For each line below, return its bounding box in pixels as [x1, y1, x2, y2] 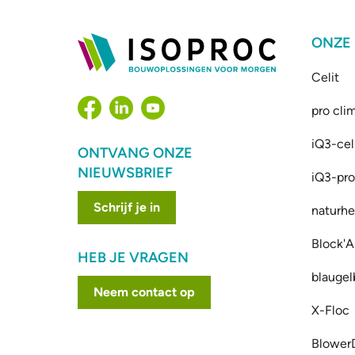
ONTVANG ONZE [78, 143, 193, 162]
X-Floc [311, 303, 349, 319]
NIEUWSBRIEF [78, 163, 174, 181]
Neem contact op [94, 284, 196, 300]
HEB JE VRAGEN [78, 248, 189, 266]
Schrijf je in [94, 199, 161, 215]
